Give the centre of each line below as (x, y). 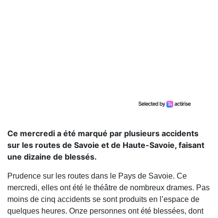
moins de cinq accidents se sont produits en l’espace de (103, 200)
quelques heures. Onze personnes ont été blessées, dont (105, 211)
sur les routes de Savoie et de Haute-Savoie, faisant (106, 145)
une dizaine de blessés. (52, 157)
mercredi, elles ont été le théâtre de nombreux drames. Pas (109, 188)
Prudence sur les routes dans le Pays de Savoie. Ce (97, 176)
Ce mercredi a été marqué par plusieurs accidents (103, 134)
